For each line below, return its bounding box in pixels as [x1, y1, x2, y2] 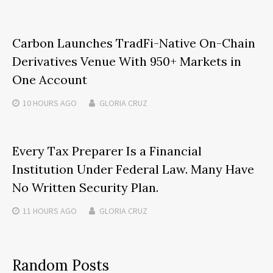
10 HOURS [23, 97, 58, 108]
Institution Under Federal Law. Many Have [12, 161, 254, 177]
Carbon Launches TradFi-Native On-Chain [12, 35, 255, 51]
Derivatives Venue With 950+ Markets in [12, 53, 241, 69]
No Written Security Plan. [12, 179, 158, 195]
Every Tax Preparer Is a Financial [12, 143, 202, 158]
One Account [12, 71, 87, 87]
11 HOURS [23, 205, 58, 216]
